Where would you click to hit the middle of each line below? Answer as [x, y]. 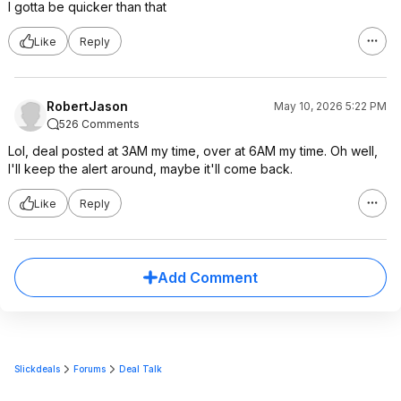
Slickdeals [37, 369]
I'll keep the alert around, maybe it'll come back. [150, 169]
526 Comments [99, 124]
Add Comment [208, 277]
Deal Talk [141, 369]
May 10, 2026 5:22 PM [330, 106]
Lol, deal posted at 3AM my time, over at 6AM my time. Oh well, [193, 151]
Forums [90, 369]
